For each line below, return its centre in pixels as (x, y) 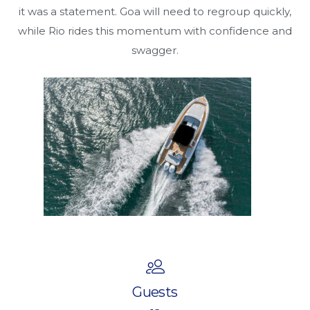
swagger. (155, 51)
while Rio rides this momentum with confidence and (155, 31)
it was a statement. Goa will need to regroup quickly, (155, 12)
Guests (155, 292)
